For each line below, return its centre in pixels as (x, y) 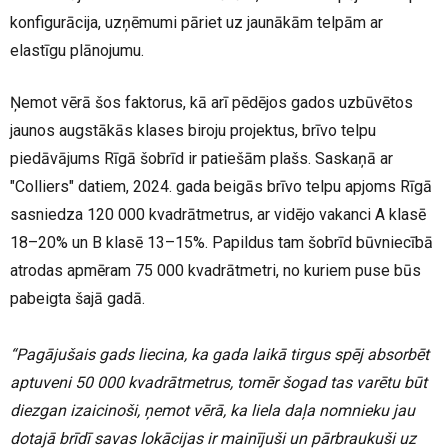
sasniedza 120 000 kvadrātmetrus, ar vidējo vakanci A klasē (218, 215)
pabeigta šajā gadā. (89, 299)
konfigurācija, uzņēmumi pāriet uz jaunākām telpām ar (196, 23)
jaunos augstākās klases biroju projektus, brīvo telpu (193, 131)
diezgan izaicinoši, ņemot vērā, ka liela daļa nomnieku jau (212, 411)
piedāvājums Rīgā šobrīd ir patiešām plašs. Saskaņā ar (201, 159)
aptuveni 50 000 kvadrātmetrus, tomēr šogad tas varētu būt (218, 383)
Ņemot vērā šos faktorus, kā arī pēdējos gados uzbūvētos (211, 103)
